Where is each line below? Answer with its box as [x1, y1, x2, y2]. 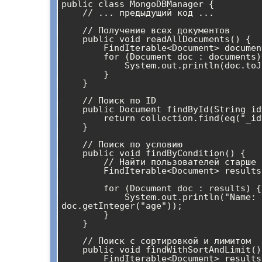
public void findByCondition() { [61, 147, 82, 158]
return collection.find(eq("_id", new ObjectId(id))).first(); [61, 112, 104, 123]
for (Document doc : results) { [61, 182, 104, 194]
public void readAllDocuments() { [61, 33, 82, 44]
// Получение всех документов [61, 25, 82, 36]
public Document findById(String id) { [61, 104, 82, 115]
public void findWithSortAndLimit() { [61, 244, 82, 255]
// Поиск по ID [61, 95, 82, 106]
